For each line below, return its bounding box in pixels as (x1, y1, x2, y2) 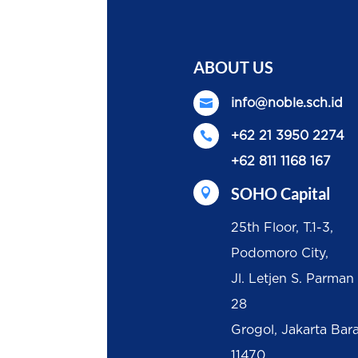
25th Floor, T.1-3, (231, 221, 333, 235)
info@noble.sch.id (231, 97, 343, 110)
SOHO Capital (231, 184, 330, 204)
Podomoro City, (231, 247, 328, 261)
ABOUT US (193, 58, 273, 78)
